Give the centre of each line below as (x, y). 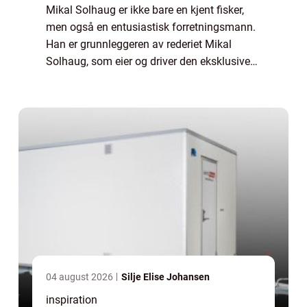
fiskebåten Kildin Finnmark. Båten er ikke (144, 79)
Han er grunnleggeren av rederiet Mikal (139, 45)
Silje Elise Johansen (165, 277)
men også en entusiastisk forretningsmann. (151, 27)
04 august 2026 (81, 277)
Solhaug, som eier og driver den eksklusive (148, 62)
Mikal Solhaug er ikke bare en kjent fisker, (145, 10)
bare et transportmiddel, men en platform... (149, 96)
